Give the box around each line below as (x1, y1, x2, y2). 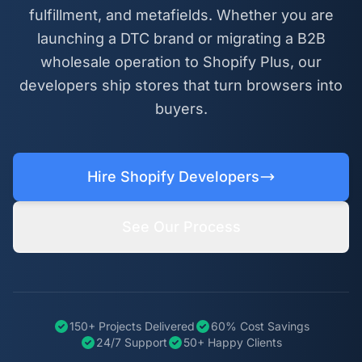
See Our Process (121, 217, 241, 235)
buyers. (154, 99, 208, 117)
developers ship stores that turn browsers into (19, 76, 343, 94)
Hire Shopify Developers (86, 167, 259, 185)
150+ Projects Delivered (69, 318, 195, 333)
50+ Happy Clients (183, 335, 282, 349)
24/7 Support (96, 335, 167, 349)
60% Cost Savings (210, 318, 309, 333)
